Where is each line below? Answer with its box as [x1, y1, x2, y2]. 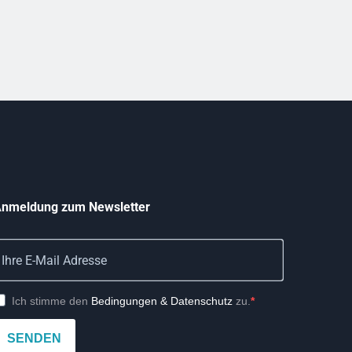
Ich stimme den [12, 294, 91, 307]
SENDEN [7, 332, 61, 346]
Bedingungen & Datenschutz [91, 294, 233, 307]
